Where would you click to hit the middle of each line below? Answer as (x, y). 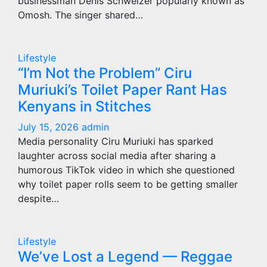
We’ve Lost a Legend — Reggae (125, 257)
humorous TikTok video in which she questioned (126, 170)
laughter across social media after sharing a (117, 156)
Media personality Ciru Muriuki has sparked (116, 141)
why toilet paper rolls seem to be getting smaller (128, 184)
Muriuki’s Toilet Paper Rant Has (122, 90)
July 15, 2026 (50, 127)
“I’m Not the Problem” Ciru (105, 73)
